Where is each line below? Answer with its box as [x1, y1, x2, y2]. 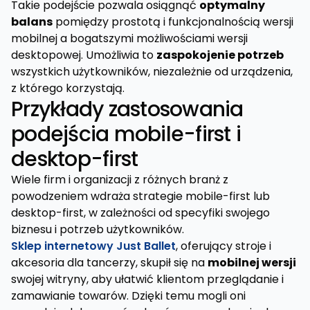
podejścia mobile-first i [11, 120, 241, 149]
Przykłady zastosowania [11, 95, 244, 124]
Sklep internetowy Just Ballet [11, 238, 176, 254]
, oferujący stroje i [176, 238, 271, 254]
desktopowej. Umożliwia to [11, 47, 156, 63]
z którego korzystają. [11, 80, 125, 96]
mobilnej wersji [208, 255, 296, 271]
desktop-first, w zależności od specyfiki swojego [11, 205, 270, 221]
